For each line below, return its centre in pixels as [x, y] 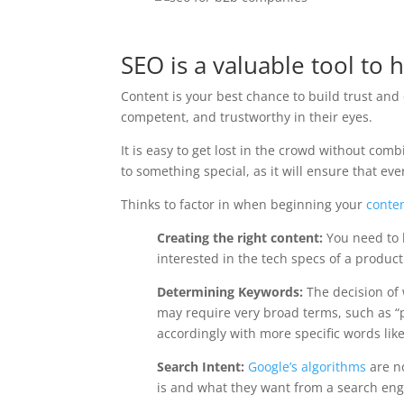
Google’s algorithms [308, 366]
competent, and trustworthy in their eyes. [247, 116]
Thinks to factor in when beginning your [244, 204]
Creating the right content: [242, 237]
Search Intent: [201, 366]
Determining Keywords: [230, 291]
